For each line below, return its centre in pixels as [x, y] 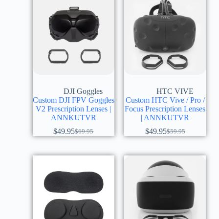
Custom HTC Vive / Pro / [165, 100]
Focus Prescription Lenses [165, 109]
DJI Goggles [83, 91]
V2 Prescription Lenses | [74, 109]
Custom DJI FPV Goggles [73, 100]
